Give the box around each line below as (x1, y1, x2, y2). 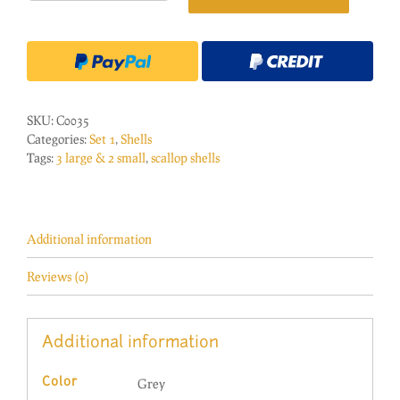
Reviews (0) (27, 269, 89, 285)
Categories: (27, 131, 89, 147)
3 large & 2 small (56, 150, 146, 166)
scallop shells (151, 150, 220, 166)
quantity (97, 87, 144, 104)
